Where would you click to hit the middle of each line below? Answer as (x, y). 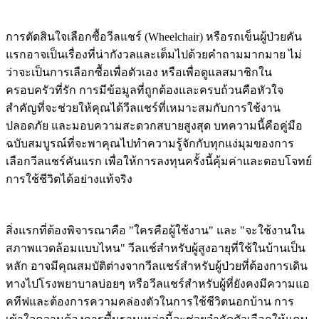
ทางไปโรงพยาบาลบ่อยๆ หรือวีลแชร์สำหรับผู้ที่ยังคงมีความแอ (158, 283)
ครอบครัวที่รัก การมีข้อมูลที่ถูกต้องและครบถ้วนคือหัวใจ (145, 90)
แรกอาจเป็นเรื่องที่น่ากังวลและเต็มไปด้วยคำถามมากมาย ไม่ (154, 54)
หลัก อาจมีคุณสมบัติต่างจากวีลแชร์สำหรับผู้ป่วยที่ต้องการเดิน (157, 266)
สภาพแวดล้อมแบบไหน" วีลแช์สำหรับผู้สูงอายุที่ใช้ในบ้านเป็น (156, 248)
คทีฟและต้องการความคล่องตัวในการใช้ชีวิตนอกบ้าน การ (150, 301)
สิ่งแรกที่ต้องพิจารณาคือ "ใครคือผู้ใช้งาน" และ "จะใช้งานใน (155, 230)
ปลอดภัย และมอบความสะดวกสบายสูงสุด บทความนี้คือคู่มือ (154, 125)
